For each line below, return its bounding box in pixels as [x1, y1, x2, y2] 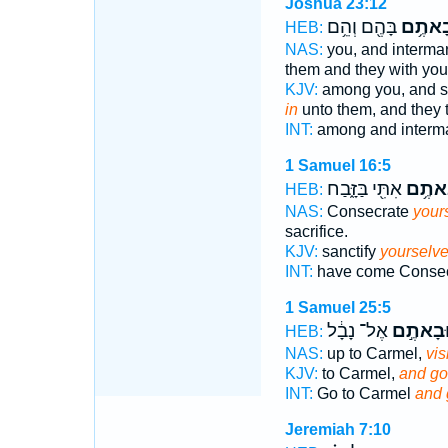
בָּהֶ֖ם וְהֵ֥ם [326, 16, 397, 38]
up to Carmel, [322, 345, 426, 362]
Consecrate [322, 203, 413, 220]
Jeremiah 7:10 [284, 421, 391, 438]
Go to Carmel [312, 385, 415, 402]
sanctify [317, 243, 380, 260]
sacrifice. [284, 223, 348, 240]
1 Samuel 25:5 [284, 299, 391, 316]
